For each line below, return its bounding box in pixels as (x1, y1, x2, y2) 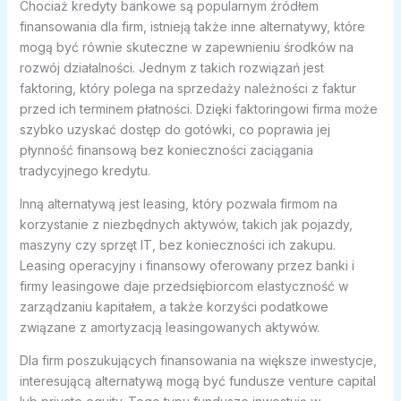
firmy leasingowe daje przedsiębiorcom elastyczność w (19, 278, 348, 294)
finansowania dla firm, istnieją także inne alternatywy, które (19, 19, 365, 35)
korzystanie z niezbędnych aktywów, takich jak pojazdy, (19, 217, 353, 233)
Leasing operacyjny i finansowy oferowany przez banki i (19, 258, 354, 274)
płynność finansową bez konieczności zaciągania (19, 142, 313, 158)
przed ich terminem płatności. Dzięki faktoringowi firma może (19, 101, 378, 117)
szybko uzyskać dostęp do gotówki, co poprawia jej (19, 122, 330, 138)
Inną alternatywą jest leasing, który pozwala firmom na (19, 196, 337, 212)
